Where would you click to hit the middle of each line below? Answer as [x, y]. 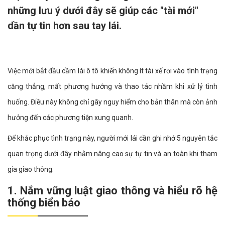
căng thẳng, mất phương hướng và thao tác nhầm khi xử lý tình [113, 86]
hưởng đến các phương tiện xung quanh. [71, 118]
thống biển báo [44, 203]
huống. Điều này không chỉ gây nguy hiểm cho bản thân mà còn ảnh [113, 102]
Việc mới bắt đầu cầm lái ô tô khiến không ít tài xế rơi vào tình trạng [113, 71]
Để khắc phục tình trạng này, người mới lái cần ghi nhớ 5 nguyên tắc [113, 138]
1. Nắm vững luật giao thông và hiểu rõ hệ [113, 191]
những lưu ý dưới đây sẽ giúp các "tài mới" [103, 11]
